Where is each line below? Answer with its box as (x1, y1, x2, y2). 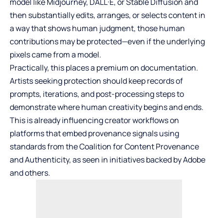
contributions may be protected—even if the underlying (10, 36, 205, 47)
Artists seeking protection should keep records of (10, 75, 183, 87)
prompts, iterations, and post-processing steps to (10, 89, 184, 100)
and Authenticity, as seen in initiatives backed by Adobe (10, 154, 205, 165)
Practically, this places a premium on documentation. (10, 62, 198, 73)
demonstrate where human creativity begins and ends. (10, 102, 203, 113)
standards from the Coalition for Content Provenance (10, 141, 199, 152)
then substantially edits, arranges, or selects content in (10, 10, 205, 21)
